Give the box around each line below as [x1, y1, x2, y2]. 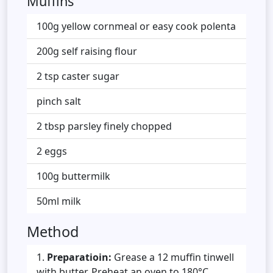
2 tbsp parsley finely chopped [37, 119, 172, 133]
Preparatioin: [47, 250, 112, 264]
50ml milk [37, 194, 81, 208]
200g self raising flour [37, 44, 137, 58]
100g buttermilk [37, 169, 110, 183]
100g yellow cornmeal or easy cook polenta [37, 19, 236, 33]
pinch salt [37, 94, 81, 108]
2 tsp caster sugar [37, 69, 119, 83]
